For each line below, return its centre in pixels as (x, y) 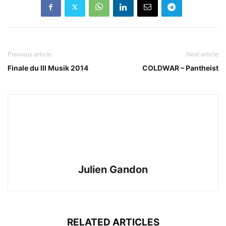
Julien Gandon (113, 169)
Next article (202, 54)
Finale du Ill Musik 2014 (48, 68)
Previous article (30, 54)
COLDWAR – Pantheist (180, 68)
